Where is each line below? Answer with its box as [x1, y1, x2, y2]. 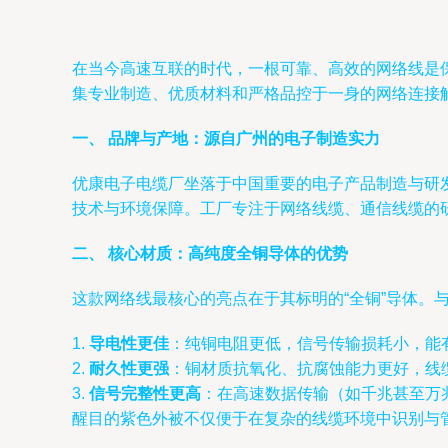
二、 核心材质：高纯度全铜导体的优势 [72, 245, 348, 262]
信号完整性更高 [89, 385, 201, 402]
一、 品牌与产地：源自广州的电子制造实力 [72, 130, 380, 147]
